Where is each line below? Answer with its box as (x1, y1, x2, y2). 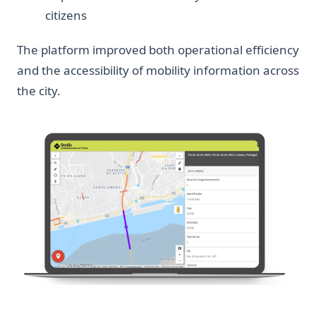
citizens (45, 6, 87, 23)
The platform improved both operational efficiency (17, 41, 299, 58)
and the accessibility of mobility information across (17, 61, 299, 78)
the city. (17, 82, 61, 99)
